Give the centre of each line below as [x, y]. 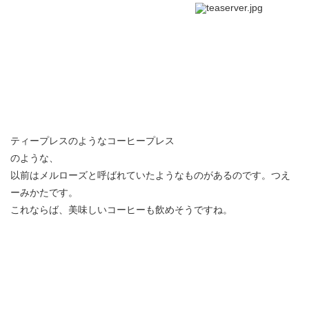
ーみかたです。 [44, 192]
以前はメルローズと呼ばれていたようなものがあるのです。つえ [150, 175]
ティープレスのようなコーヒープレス [92, 141]
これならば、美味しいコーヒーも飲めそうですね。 [121, 210]
